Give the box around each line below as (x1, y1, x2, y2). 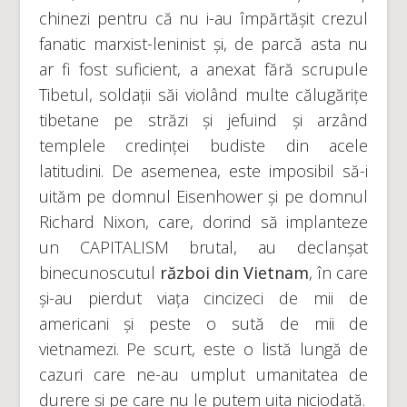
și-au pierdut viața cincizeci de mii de (38, 287, 369, 309)
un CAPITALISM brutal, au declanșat (38, 236, 369, 258)
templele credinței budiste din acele (38, 134, 369, 156)
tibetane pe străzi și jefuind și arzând (38, 109, 369, 131)
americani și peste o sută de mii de (38, 313, 369, 334)
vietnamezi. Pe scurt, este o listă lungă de (38, 338, 369, 360)
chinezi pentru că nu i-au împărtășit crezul (38, 7, 369, 29)
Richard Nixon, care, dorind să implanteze (38, 211, 369, 233)
